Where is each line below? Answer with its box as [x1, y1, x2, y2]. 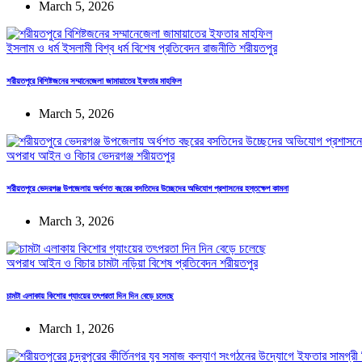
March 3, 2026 [39, 214, 114, 229]
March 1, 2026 [39, 322, 114, 336]
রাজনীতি [203, 41, 239, 56]
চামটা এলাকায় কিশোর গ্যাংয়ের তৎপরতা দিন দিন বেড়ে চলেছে [6, 291, 174, 301]
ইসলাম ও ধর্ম [6, 41, 62, 56]
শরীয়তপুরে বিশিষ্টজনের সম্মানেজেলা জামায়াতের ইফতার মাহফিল [6, 76, 182, 86]
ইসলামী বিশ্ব [62, 41, 117, 56]
